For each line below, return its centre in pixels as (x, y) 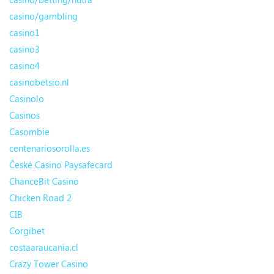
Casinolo (27, 99)
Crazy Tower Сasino (49, 264)
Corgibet (27, 231)
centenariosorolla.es (50, 148)
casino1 (24, 33)
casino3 (24, 49)
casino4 (24, 66)
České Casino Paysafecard (61, 165)
